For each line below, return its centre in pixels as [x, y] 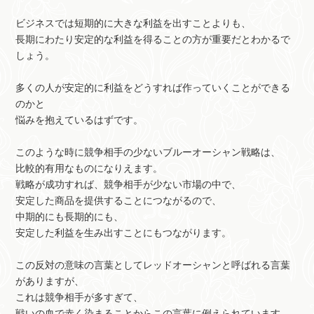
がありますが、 [50, 282]
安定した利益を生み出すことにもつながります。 [124, 233]
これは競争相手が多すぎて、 [80, 298]
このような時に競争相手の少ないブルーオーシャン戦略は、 [148, 153]
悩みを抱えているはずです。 [80, 121]
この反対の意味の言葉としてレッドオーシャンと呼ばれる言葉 [153, 266]
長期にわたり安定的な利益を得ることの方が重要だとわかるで [153, 40]
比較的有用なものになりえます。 [89, 169]
